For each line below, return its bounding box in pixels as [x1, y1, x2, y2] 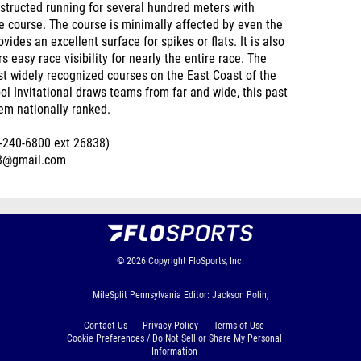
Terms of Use [214, 320, 264, 331]
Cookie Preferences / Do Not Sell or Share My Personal [66, 333, 282, 344]
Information [151, 346, 197, 357]
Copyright [148, 255, 186, 267]
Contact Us [84, 320, 127, 331]
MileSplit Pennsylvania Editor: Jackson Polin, [93, 289, 268, 301]
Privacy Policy [143, 320, 198, 331]
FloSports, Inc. [189, 255, 244, 267]
